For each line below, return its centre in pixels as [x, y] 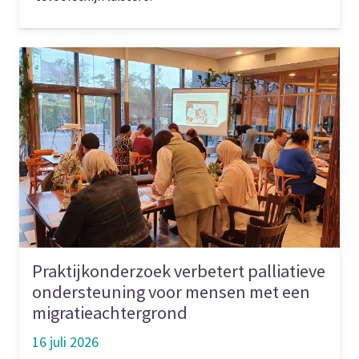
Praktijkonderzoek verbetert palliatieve [179, 270]
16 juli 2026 [65, 341]
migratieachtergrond [110, 312]
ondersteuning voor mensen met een [171, 291]
